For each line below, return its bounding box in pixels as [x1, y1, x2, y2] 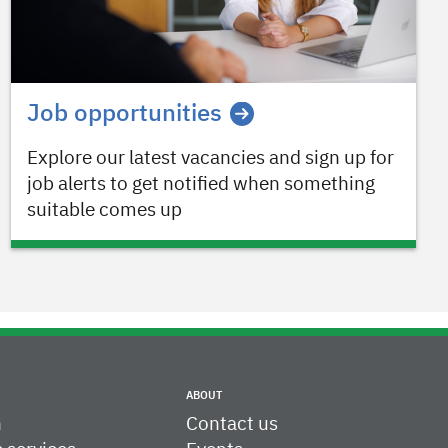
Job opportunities [26, 102, 222, 127]
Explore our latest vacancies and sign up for [26, 149, 394, 169]
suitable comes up [26, 201, 182, 221]
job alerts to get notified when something [26, 175, 375, 195]
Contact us [185, 415, 278, 435]
